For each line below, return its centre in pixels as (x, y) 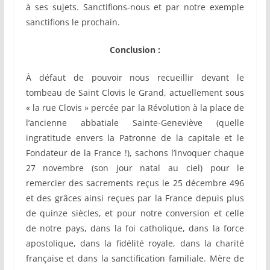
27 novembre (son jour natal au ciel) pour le (135, 168)
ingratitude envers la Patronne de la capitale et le (135, 138)
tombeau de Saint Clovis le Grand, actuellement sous (135, 93)
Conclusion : (135, 50)
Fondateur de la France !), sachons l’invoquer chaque (135, 153)
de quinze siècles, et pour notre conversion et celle (135, 213)
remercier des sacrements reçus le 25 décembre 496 (135, 183)
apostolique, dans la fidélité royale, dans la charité (135, 243)
